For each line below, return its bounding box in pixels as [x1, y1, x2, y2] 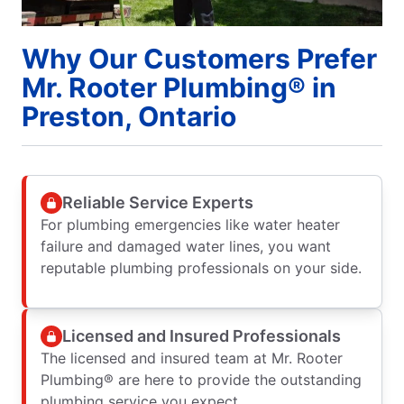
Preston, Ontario [22, 100, 236, 133]
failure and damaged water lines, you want [41, 237, 331, 256]
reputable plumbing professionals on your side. [41, 259, 362, 278]
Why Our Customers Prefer [22, 42, 377, 76]
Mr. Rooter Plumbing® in [22, 71, 336, 105]
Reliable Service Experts [62, 192, 253, 212]
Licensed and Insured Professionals [62, 326, 341, 345]
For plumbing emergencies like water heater [41, 216, 340, 234]
